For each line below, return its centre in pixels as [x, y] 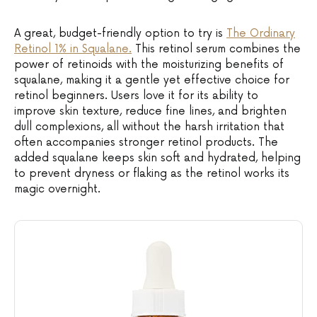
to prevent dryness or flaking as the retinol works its [152, 173]
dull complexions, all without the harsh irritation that [149, 127]
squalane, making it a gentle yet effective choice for [152, 80]
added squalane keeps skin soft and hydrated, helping [157, 158]
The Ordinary [261, 33]
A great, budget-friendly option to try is [120, 33]
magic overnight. [57, 189]
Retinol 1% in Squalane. [73, 49]
